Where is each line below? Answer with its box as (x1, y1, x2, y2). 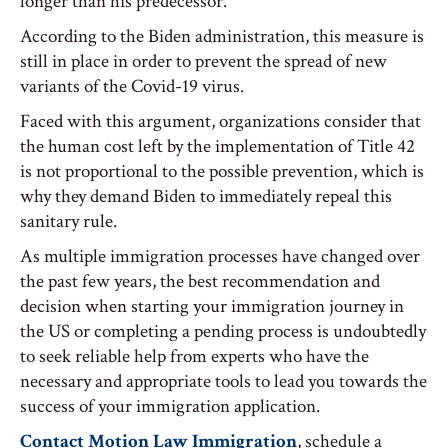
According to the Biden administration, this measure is (20, 24, 424, 49)
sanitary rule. (20, 209, 117, 234)
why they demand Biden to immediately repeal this (20, 184, 392, 209)
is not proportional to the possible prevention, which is (20, 159, 424, 184)
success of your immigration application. (20, 394, 320, 419)
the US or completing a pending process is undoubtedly (20, 319, 426, 344)
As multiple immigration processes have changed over (20, 244, 420, 269)
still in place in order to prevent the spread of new (20, 49, 387, 74)
